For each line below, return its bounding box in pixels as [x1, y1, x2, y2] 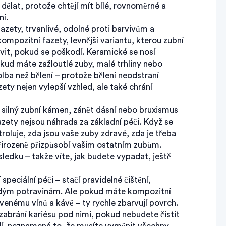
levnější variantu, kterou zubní [71, 36, 184, 45]
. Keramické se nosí [82, 48, 155, 56]
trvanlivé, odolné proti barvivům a [25, 25, 154, 33]
